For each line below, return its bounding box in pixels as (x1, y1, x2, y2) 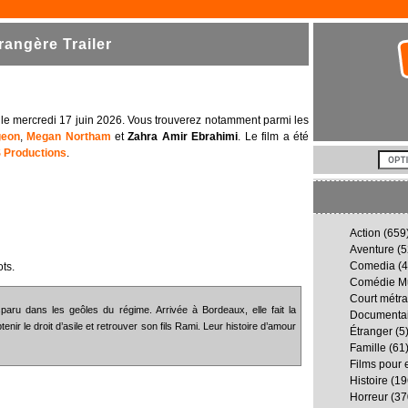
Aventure (350, 243, 394, 256)
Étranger (350, 325, 393, 338)
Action (350, 227, 381, 240)
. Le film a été (238, 130, 310, 144)
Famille (350, 342, 386, 354)
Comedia (350, 260, 395, 272)
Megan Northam (26, 130, 111, 144)
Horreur (350, 391, 388, 403)
